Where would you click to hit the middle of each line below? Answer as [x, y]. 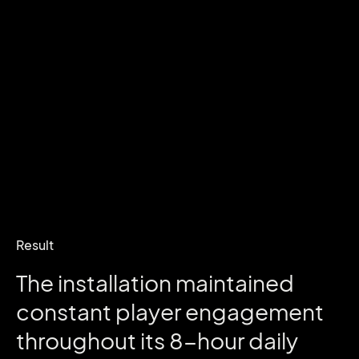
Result [35, 245]
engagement [254, 312]
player [150, 312]
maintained [235, 283]
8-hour [209, 341]
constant [66, 312]
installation [117, 283]
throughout [78, 341]
